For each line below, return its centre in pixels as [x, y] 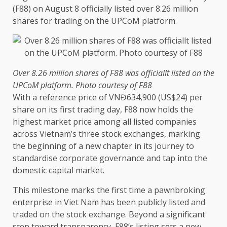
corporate [78, 158]
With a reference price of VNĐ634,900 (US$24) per [108, 98]
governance [122, 158]
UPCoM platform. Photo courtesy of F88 [82, 85]
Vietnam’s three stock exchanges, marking [119, 134]
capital [61, 171]
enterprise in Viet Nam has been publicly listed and [109, 202]
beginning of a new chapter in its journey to [110, 146]
